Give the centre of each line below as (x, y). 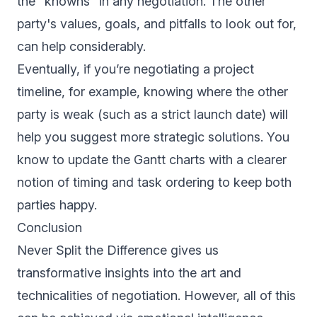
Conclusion (50, 228)
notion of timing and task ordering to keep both (154, 183)
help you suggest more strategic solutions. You (153, 137)
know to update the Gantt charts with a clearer (152, 160)
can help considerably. (81, 47)
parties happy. (57, 205)
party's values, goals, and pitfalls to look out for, (157, 24)
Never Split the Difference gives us (118, 250)
